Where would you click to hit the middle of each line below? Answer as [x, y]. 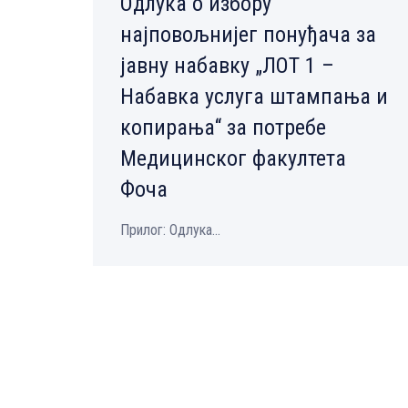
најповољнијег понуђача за [248, 35]
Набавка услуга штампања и [254, 97]
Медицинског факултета [233, 159]
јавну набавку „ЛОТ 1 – [227, 66]
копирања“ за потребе [223, 128]
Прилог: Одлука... [170, 230]
